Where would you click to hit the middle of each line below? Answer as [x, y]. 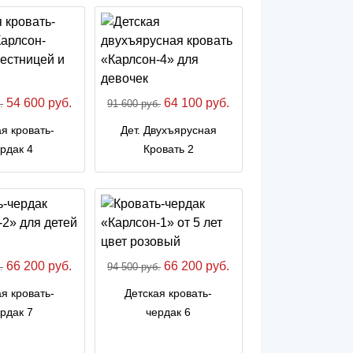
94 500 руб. [134, 266]
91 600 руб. [134, 103]
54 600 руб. [38, 102]
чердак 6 [169, 312]
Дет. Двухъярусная [168, 130]
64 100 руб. [195, 102]
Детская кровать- [169, 293]
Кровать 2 [168, 149]
